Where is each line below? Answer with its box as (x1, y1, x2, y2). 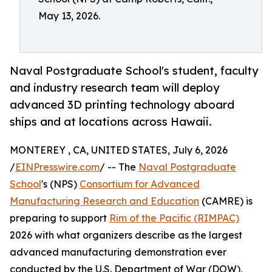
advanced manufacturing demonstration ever (10, 246, 226, 259)
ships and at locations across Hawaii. (10, 115, 212, 129)
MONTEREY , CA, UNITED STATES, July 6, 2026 (10, 144, 228, 157)
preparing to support (10, 212, 109, 225)
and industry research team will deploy (10, 81, 220, 95)
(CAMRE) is (199, 195, 253, 208)
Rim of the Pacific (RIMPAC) (109, 212, 239, 225)
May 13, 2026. (38, 10, 100, 22)
